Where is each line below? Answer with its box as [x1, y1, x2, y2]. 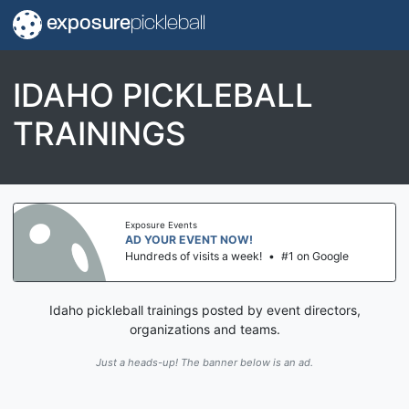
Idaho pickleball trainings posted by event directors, [48, 301, 361, 318]
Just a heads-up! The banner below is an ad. [96, 355, 313, 369]
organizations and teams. [129, 320, 280, 337]
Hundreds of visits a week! [125, 249, 262, 264]
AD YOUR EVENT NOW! [125, 233, 253, 247]
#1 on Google [281, 249, 349, 264]
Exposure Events [125, 220, 197, 231]
